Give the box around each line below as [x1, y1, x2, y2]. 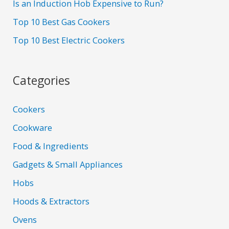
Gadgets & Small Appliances [13, 158, 123, 171]
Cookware [13, 121, 53, 133]
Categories [13, 72, 71, 88]
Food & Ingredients [13, 140, 89, 152]
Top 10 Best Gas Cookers [13, 15, 110, 28]
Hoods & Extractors [13, 195, 90, 208]
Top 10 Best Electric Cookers [13, 34, 125, 46]
